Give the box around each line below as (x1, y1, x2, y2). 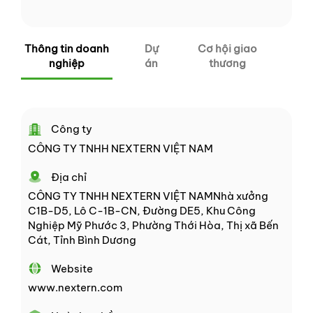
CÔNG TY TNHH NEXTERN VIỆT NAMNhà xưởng (28, 189, 268, 203)
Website (51, 261, 93, 275)
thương (208, 57, 246, 71)
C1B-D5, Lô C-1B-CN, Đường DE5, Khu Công (28, 203, 256, 217)
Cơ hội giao (197, 42, 257, 56)
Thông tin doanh (24, 42, 109, 56)
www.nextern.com (28, 281, 122, 295)
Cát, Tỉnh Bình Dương (28, 233, 136, 247)
